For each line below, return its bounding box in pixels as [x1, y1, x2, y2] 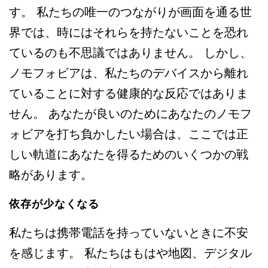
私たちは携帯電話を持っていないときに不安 [9, 226, 248, 240]
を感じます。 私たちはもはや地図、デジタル [9, 246, 252, 261]
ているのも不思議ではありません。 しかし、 [9, 45, 252, 60]
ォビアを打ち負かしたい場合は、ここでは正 [9, 127, 248, 142]
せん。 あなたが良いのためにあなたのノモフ [9, 106, 252, 121]
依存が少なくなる [9, 197, 100, 211]
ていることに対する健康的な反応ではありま [9, 86, 248, 101]
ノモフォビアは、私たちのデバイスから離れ [9, 66, 248, 81]
